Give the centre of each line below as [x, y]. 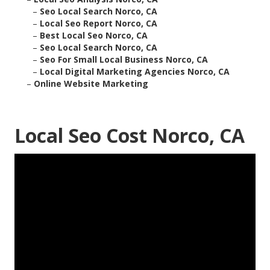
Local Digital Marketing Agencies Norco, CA [135, 72]
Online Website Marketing [91, 84]
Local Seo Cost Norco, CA [130, 136]
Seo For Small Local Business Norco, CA [124, 60]
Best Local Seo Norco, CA [94, 36]
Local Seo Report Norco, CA [99, 24]
